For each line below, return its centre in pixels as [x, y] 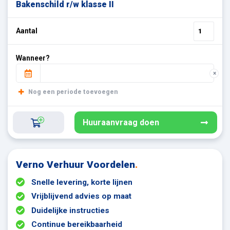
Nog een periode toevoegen [72, 92]
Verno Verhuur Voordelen [75, 165]
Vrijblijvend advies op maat [81, 196]
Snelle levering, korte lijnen [82, 183]
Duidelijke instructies [70, 210]
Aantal [27, 31]
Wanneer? [33, 58]
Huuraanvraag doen [121, 122]
